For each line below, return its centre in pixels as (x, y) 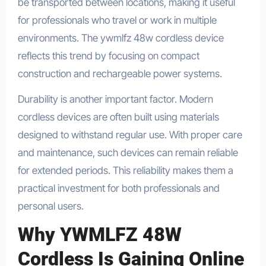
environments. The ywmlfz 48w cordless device (121, 38)
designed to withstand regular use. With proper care (130, 134)
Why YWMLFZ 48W (99, 234)
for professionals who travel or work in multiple (117, 20)
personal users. (50, 206)
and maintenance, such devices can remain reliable (128, 152)
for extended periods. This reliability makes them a (125, 170)
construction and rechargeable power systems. (120, 73)
